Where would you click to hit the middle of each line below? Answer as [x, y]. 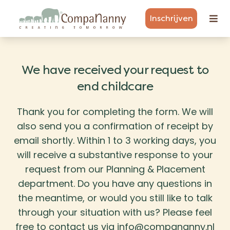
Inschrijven [171, 18]
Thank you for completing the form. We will [115, 112]
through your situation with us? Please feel [115, 212]
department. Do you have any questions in [115, 184]
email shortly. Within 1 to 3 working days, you [115, 140]
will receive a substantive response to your [115, 155]
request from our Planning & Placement [115, 169]
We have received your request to [115, 70]
